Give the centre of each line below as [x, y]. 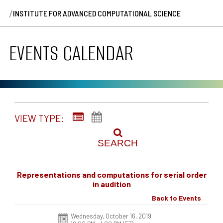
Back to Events [176, 198]
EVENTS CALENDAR [71, 54]
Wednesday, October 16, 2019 [111, 216]
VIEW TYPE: [39, 118]
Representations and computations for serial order [111, 175]
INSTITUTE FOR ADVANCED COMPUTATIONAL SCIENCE [97, 13]
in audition [111, 184]
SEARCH [118, 143]
